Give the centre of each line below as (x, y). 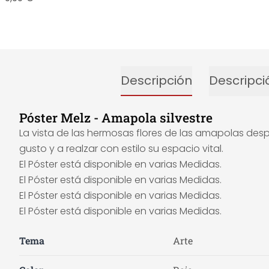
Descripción (156, 80)
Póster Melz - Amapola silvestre (116, 118)
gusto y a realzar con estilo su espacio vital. (121, 149)
